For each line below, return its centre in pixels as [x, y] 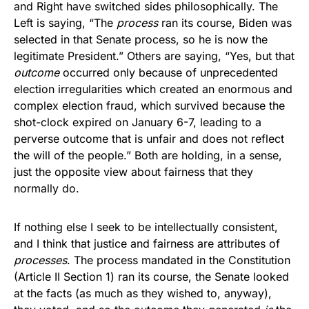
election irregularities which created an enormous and [153, 89]
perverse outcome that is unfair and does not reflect [149, 139]
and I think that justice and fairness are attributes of [147, 243]
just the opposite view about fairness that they [133, 172]
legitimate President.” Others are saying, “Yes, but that [154, 56]
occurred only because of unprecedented [169, 72]
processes [40, 260]
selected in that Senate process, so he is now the [141, 39]
